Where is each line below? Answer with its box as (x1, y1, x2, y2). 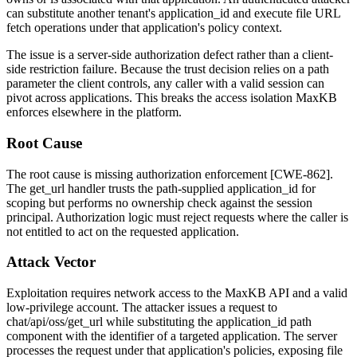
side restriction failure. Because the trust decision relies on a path (6, 62, 329, 76)
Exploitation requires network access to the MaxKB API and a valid (6, 285, 347, 300)
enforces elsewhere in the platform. (6, 105, 182, 120)
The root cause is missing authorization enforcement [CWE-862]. (6, 167, 333, 181)
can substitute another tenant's (6, 6, 159, 21)
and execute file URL (229, 6, 340, 21)
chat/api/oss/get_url (6, 314, 103, 328)
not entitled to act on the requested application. (6, 224, 239, 238)
